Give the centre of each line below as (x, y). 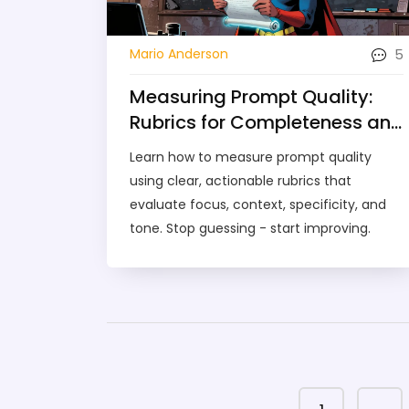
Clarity (160, 147)
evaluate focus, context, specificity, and (258, 204)
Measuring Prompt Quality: (251, 96)
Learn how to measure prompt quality (251, 157)
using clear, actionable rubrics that (241, 180)
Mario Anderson (179, 54)
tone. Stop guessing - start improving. (250, 228)
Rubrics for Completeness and (267, 122)
